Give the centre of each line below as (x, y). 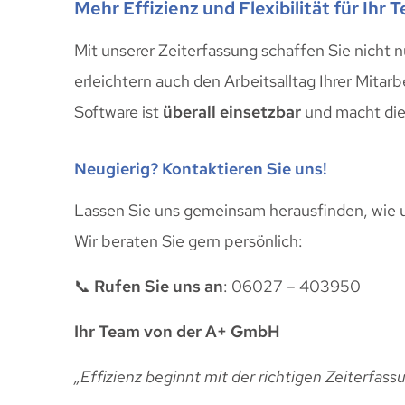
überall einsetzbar (232, 112)
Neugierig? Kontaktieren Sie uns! (201, 168)
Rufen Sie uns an (159, 286)
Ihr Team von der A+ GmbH (177, 332)
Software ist (118, 112)
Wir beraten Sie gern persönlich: (188, 240)
